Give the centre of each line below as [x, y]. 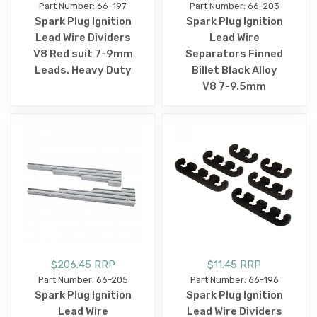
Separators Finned [234, 53]
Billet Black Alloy [234, 70]
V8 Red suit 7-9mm [83, 53]
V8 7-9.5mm [234, 86]
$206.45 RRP [83, 264]
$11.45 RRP [234, 264]
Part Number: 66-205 [83, 279]
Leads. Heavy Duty [83, 70]
